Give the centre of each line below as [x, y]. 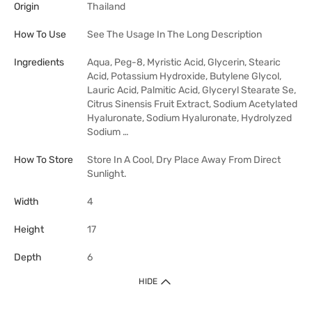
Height [29, 229]
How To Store [44, 160]
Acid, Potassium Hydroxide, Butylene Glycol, [184, 76]
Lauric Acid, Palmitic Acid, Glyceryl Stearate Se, [192, 90]
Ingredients [39, 62]
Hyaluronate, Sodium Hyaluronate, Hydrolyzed [189, 118]
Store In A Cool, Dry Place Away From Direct [184, 160]
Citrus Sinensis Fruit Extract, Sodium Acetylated [192, 104]
